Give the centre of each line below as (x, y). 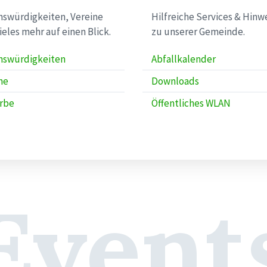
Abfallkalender (184, 59)
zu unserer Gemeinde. (198, 32)
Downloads (175, 81)
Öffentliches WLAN (191, 103)
